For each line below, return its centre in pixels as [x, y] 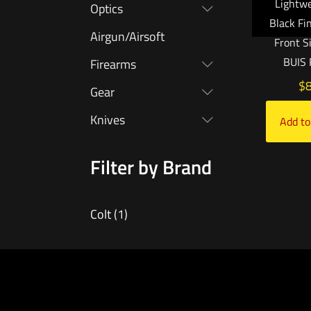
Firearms [113, 65]
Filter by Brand [151, 167]
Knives [108, 120]
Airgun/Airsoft [127, 37]
